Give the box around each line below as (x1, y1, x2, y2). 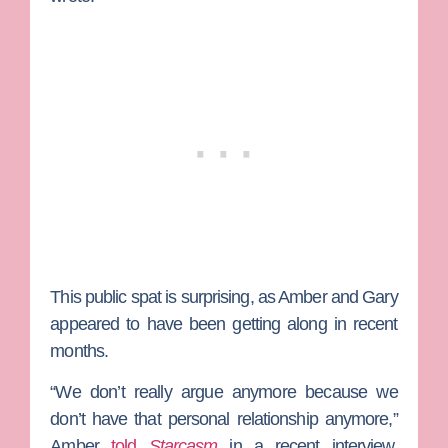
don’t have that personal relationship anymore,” (50, 409, 398, 430)
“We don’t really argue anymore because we (50, 382, 398, 403)
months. (50, 341, 109, 362)
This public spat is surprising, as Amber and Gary (50, 287, 398, 308)
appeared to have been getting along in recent (50, 314, 398, 335)
